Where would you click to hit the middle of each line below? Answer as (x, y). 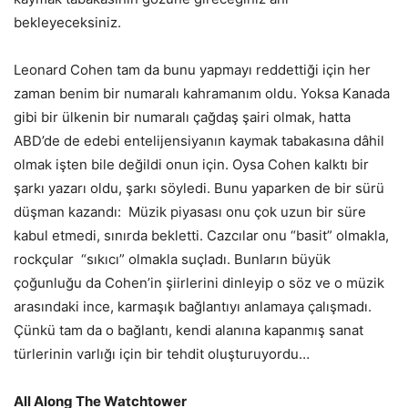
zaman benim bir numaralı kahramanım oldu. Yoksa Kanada (202, 93)
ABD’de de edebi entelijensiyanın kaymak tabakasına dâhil (199, 140)
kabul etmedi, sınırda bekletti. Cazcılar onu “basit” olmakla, (201, 235)
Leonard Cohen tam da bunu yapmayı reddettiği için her (192, 69)
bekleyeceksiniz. (67, 22)
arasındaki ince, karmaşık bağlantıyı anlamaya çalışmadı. (193, 306)
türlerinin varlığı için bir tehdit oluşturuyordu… (162, 353)
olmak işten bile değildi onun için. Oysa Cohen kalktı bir (191, 164)
